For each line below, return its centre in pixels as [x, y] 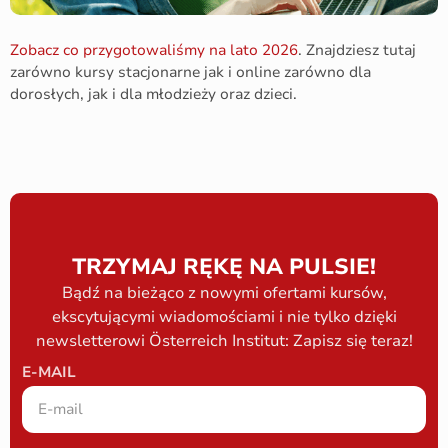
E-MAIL [49, 372]
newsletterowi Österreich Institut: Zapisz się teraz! [224, 341]
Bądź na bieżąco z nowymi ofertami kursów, [224, 293]
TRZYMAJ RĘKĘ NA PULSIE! [224, 267]
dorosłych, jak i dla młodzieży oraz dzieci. [153, 94]
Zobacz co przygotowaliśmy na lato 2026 [154, 50]
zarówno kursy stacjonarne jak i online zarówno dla [190, 72]
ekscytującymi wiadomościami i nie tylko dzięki [224, 317]
